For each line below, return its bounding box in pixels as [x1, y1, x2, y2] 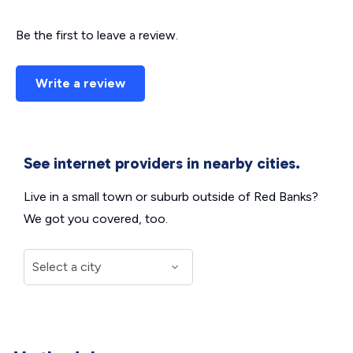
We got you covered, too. [24, 211, 168, 226]
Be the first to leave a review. [16, 28, 178, 43]
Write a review [35, 76, 125, 91]
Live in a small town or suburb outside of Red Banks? [24, 189, 318, 204]
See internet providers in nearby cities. [24, 154, 300, 173]
